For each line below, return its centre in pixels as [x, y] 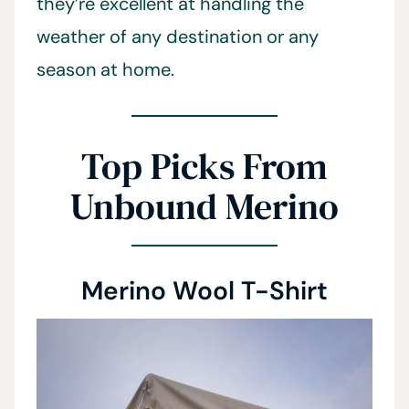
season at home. [105, 70]
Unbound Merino [204, 207]
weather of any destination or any [178, 37]
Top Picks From [204, 167]
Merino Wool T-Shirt [204, 291]
